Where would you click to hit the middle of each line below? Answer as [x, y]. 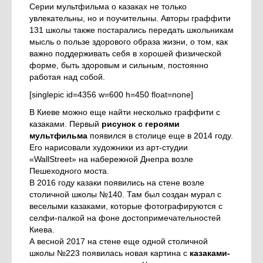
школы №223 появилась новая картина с [109, 253]
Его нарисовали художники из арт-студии [109, 148]
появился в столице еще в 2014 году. [160, 136]
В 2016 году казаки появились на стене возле [117, 183]
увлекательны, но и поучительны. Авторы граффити [130, 18]
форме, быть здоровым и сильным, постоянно [119, 65]
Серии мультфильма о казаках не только [108, 7]
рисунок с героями [141, 124]
